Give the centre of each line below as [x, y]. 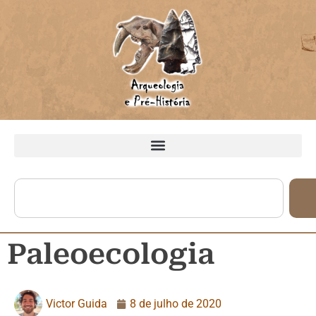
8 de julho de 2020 [176, 303]
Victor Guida [77, 303]
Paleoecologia [111, 254]
